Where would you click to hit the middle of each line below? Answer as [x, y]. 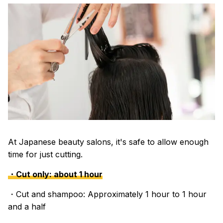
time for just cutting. [45, 155]
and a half [27, 207]
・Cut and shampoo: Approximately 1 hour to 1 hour [107, 194]
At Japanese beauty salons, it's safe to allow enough [108, 142]
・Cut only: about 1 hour [55, 174]
